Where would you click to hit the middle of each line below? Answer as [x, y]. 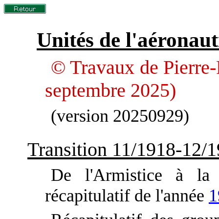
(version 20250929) [120, 116]
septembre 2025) [110, 90]
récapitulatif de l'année [127, 196]
